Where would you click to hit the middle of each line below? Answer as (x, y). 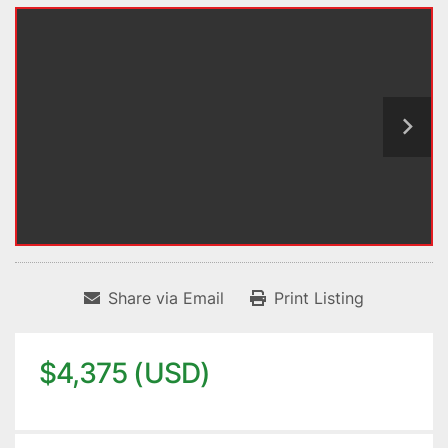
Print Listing (319, 298)
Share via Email (166, 298)
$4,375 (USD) (125, 373)
